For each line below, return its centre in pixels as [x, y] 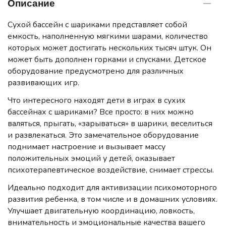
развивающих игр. [43, 83]
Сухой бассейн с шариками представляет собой [97, 25]
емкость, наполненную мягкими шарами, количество [108, 37]
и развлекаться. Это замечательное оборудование [103, 135]
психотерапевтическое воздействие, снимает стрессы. [111, 170]
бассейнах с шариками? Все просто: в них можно [101, 112]
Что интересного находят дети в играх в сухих [97, 101]
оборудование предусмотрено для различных [96, 71]
